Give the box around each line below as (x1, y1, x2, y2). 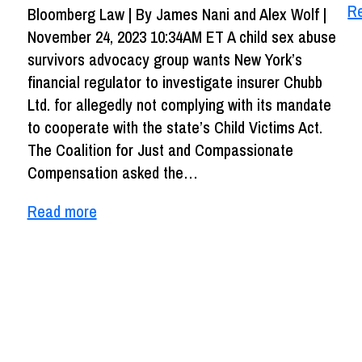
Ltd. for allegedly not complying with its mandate (27, 93, 331, 116)
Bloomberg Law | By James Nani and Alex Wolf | (27, 2, 326, 25)
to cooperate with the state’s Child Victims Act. (27, 116, 322, 138)
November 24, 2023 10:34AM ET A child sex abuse (27, 25, 336, 48)
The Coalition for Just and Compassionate (27, 138, 293, 161)
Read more (27, 200, 97, 222)
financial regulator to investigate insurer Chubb (27, 70, 322, 93)
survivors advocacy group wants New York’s (27, 48, 302, 70)
